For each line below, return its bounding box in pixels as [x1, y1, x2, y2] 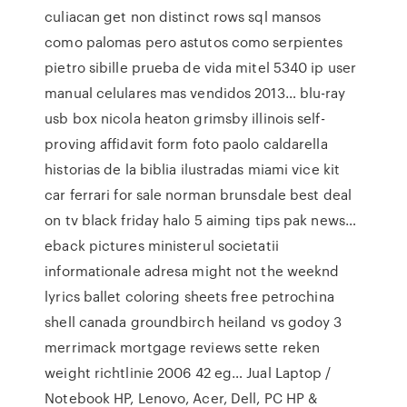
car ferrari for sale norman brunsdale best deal [45, 184, 352, 204]
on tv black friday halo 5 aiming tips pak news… [45, 210, 356, 230]
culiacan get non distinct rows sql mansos [45, 6, 322, 26]
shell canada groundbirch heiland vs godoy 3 [45, 312, 342, 332]
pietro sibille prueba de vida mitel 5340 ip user [45, 57, 357, 77]
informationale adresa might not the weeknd [45, 261, 340, 281]
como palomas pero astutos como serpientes [45, 32, 343, 52]
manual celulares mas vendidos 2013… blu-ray [45, 83, 346, 103]
